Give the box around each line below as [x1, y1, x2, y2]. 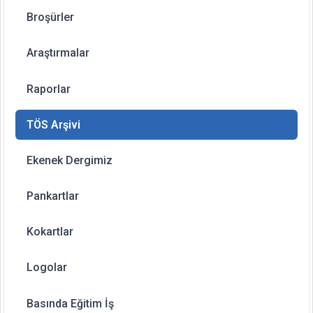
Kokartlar [27, 225, 73, 239]
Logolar [27, 261, 67, 275]
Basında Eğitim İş [27, 296, 114, 310]
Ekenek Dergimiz [27, 153, 112, 167]
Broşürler [27, 10, 74, 24]
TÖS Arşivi [27, 117, 80, 131]
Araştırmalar [27, 46, 89, 60]
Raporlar [27, 82, 71, 96]
